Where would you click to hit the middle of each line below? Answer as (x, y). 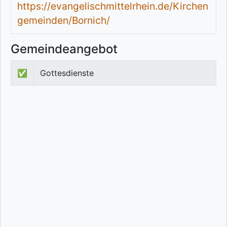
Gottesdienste (67, 73)
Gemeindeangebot (64, 49)
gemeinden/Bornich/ (64, 21)
